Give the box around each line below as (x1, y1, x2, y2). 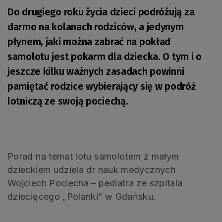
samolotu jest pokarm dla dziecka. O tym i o (7, 50, 202, 62)
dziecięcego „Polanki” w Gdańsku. (7, 191, 156, 202)
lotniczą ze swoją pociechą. (7, 95, 128, 107)
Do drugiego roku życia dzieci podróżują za (7, 5, 195, 18)
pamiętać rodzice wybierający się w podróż (7, 80, 196, 92)
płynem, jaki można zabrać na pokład (7, 35, 171, 48)
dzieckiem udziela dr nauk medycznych (7, 164, 175, 175)
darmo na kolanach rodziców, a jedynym (7, 20, 184, 33)
